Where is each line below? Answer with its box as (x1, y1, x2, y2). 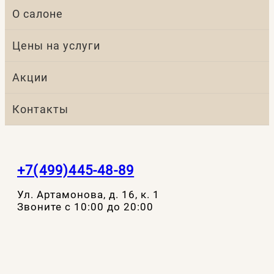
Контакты (12, 103, 68, 116)
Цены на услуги (12, 39, 100, 52)
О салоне (12, 7, 63, 20)
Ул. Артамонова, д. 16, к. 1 (17, 188, 160, 201)
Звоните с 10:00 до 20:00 (17, 200, 154, 213)
